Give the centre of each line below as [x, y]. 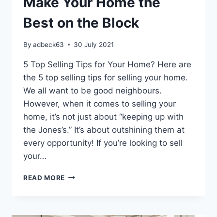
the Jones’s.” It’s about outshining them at [104, 130]
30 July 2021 [94, 44]
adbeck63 [49, 44]
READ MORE [44, 178]
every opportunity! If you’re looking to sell [103, 143]
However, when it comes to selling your [100, 103]
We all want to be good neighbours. [93, 90]
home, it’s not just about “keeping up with [103, 116]
